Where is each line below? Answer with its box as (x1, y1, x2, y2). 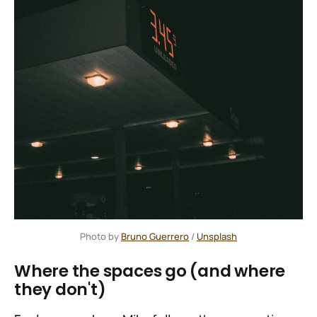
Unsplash (197, 229, 237, 243)
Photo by (80, 229, 121, 243)
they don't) (14, 277, 106, 301)
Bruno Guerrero (121, 229, 189, 243)
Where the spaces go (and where (14, 259, 286, 282)
